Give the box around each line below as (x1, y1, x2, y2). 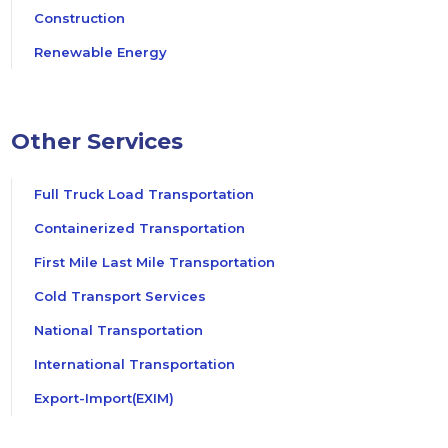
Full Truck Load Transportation (34, 186, 254, 203)
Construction (34, 9, 125, 26)
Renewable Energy (34, 43, 167, 60)
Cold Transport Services (34, 288, 206, 305)
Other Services (11, 128, 184, 156)
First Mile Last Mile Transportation (34, 254, 275, 271)
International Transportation (34, 356, 235, 373)
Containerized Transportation (34, 220, 245, 237)
